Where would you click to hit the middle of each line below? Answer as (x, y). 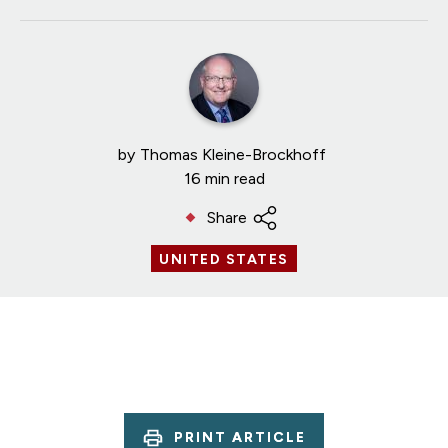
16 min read (224, 178)
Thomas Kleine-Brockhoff (232, 154)
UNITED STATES (224, 259)
